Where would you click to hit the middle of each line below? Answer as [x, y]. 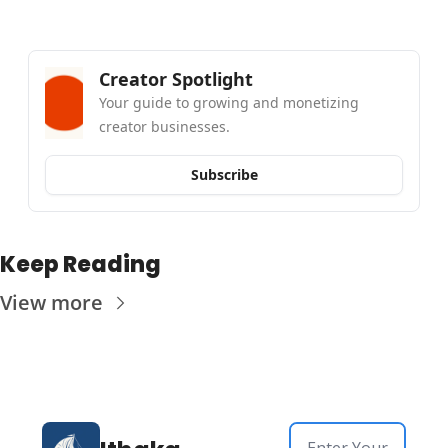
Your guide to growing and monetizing [229, 102]
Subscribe [224, 175]
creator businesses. [165, 126]
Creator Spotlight [176, 78]
